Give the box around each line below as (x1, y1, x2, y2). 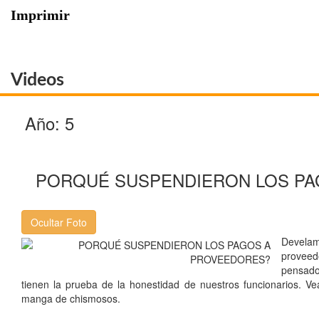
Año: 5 (25, 110, 74, 135)
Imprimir (11, 7, 70, 23)
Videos (11, 71, 64, 89)
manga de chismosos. (21, 291, 123, 305)
